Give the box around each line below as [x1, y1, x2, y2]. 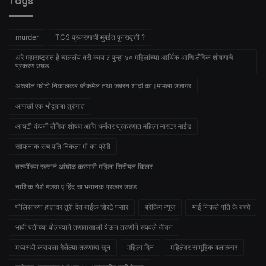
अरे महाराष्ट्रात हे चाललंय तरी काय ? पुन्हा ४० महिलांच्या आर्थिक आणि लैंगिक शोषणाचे [15, 53, 233, 62]
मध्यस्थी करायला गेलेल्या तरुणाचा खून [15, 243, 110, 252]
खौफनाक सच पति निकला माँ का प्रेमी [15, 142, 110, 151]
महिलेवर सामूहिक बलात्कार [170, 243, 237, 252]
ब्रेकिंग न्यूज [145, 202, 175, 212]
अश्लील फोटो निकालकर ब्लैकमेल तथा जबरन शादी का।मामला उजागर [15, 81, 191, 91]
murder [15, 33, 39, 42]
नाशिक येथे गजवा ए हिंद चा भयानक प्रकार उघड [15, 182, 137, 192]
